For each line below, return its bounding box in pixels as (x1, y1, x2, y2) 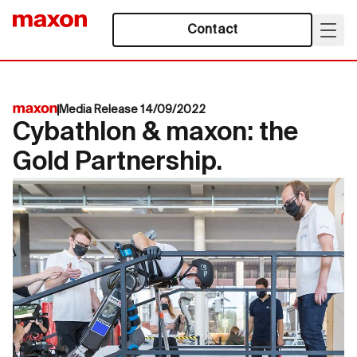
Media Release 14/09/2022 (58, 104, 206, 116)
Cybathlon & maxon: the (13, 120, 298, 146)
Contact (187, 23, 237, 37)
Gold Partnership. (13, 150, 222, 175)
